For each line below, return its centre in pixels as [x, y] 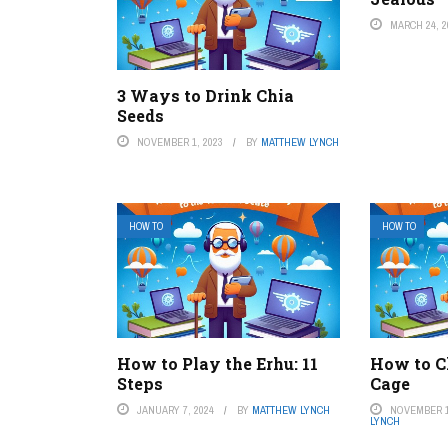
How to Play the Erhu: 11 [217, 364]
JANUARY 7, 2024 [175, 410]
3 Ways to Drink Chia [205, 95]
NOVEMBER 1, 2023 [180, 141]
